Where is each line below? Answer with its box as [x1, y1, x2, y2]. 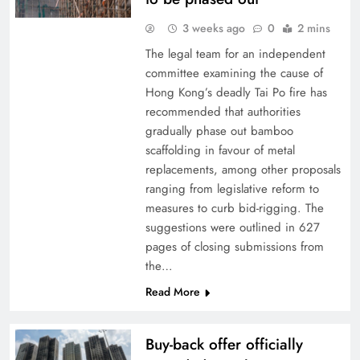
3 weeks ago [182, 20, 245, 36]
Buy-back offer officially [145, 333, 303, 355]
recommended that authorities [145, 103, 301, 121]
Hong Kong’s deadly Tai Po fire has [145, 84, 327, 101]
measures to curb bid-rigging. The [145, 199, 324, 217]
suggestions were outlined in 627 [145, 219, 320, 236]
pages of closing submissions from [145, 238, 324, 256]
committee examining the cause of [145, 64, 323, 82]
